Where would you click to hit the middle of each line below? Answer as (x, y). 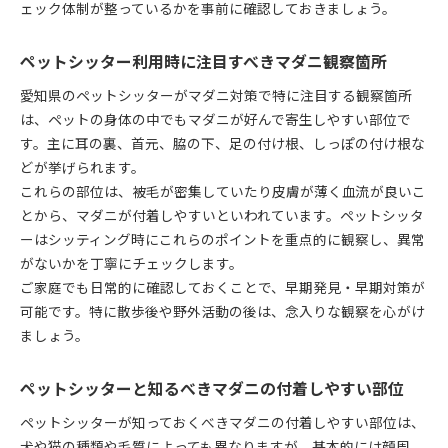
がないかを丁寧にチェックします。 (131, 262)
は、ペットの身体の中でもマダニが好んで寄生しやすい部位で (215, 118)
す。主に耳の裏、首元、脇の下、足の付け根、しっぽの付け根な (222, 142)
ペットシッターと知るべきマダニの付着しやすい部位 (212, 388)
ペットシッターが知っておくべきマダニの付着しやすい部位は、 (222, 421)
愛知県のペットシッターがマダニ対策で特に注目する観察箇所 (216, 94)
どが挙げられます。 (82, 166)
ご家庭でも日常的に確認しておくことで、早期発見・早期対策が (222, 286)
